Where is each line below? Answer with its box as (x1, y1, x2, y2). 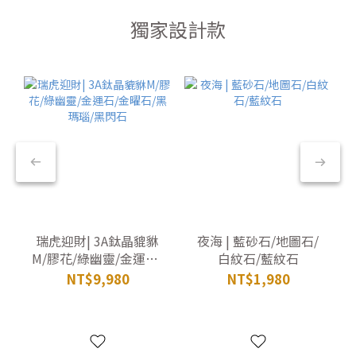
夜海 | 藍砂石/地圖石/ (197, 230, 319, 250)
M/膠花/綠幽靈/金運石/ (32, 248, 164, 268)
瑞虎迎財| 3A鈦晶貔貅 (36, 230, 160, 250)
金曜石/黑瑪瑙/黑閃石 (35, 265, 160, 285)
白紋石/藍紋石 (217, 248, 299, 268)
